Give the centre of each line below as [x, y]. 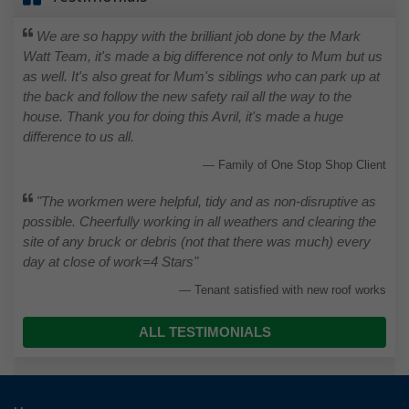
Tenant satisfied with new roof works [290, 290]
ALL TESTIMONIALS [204, 332]
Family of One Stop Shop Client [302, 165]
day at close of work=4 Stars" [110, 262]
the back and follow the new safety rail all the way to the [187, 97]
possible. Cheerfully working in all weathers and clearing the [199, 222]
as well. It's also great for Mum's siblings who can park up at [201, 77]
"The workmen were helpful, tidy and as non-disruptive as [205, 202]
